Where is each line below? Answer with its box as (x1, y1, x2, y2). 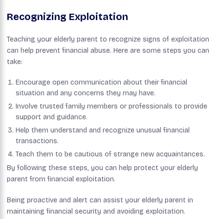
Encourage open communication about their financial (16, 78, 187, 87)
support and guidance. (16, 112, 88, 121)
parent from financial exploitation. (7, 175, 115, 183)
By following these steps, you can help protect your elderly (7, 163, 198, 172)
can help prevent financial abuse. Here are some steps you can (7, 46, 209, 55)
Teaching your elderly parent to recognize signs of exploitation (7, 35, 209, 44)
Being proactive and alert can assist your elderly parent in (7, 196, 193, 204)
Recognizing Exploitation (7, 10, 128, 22)
